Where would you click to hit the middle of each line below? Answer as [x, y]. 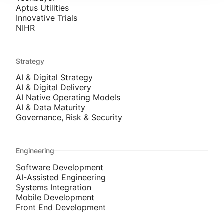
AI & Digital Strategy [54, 78]
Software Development [60, 167]
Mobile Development [55, 197]
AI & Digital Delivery [54, 88]
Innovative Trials [47, 18]
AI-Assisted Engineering [61, 177]
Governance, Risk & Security [69, 118]
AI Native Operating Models [68, 98]
